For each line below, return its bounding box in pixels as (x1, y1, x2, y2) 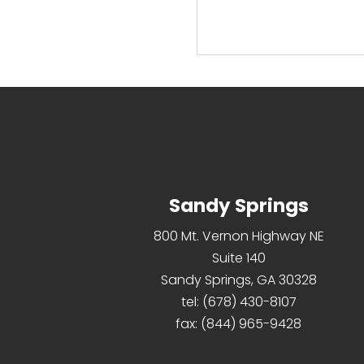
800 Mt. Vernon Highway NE (153, 227, 324, 246)
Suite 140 (211, 249, 266, 268)
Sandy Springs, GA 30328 (160, 271, 317, 290)
